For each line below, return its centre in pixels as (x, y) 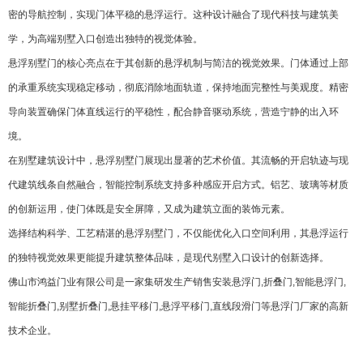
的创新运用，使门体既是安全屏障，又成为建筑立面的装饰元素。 (149, 209)
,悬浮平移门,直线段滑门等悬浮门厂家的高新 (254, 306)
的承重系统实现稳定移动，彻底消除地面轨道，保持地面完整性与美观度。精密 (178, 88)
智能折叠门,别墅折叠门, (59, 306)
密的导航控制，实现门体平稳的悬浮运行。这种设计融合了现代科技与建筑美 (173, 15)
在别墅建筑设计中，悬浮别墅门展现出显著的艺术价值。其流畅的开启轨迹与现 (178, 160)
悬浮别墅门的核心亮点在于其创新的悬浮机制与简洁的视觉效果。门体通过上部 (178, 63)
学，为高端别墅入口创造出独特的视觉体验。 (105, 39)
